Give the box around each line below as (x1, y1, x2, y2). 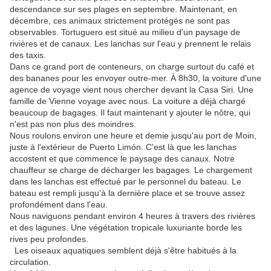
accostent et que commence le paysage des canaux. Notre (10, 154, 235, 164)
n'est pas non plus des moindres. (10, 119, 136, 129)
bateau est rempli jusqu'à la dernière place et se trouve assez (10, 188, 245, 198)
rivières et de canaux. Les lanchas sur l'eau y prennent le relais (10, 39, 251, 49)
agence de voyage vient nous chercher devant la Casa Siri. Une (10, 85, 253, 95)
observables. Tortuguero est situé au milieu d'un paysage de (10, 27, 240, 38)
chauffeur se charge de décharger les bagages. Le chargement (10, 165, 252, 175)
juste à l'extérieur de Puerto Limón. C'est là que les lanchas (10, 142, 237, 152)
